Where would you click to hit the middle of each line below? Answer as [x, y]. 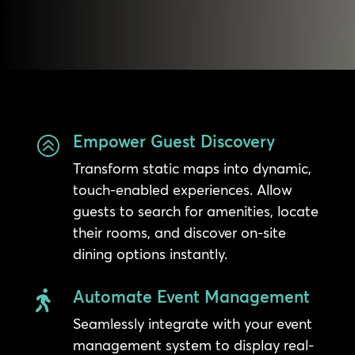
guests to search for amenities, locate [195, 211]
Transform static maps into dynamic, [192, 168]
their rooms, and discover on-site [179, 232]
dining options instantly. [150, 254]
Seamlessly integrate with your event [192, 323]
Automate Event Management [191, 296]
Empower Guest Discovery [174, 141]
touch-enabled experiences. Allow [182, 189]
